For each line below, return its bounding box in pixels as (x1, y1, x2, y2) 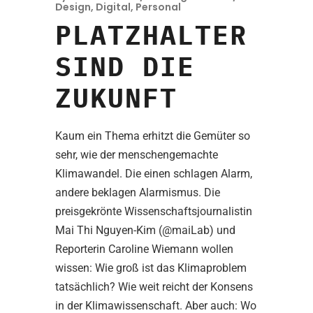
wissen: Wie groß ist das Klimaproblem (55, 261, 247, 275)
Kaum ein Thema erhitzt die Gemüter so (55, 129, 250, 143)
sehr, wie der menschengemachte (55, 148, 218, 162)
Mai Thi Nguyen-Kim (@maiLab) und (55, 224, 235, 238)
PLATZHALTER (55, 17, 247, 52)
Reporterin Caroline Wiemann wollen (55, 242, 233, 256)
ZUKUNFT (55, 80, 177, 115)
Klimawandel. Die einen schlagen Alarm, (55, 167, 252, 181)
